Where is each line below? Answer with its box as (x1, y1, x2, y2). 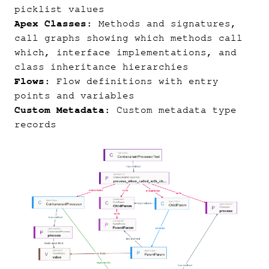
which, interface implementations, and (14, 47, 237, 57)
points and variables (14, 91, 134, 100)
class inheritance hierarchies (14, 62, 189, 71)
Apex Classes (14, 19, 86, 28)
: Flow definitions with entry (44, 76, 219, 86)
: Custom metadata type (104, 105, 237, 115)
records (14, 119, 56, 129)
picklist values (14, 4, 104, 14)
